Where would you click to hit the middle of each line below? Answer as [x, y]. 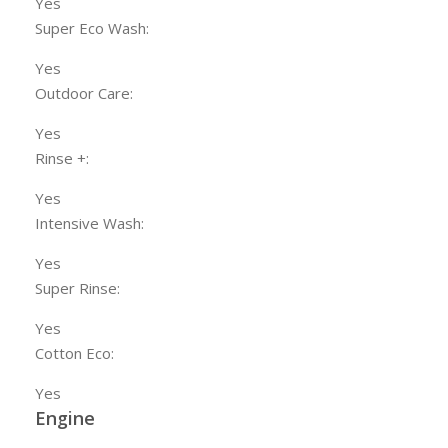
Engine [65, 418]
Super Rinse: [77, 288]
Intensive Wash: [89, 223]
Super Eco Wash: [92, 28]
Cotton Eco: [74, 353]
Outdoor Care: [84, 93]
